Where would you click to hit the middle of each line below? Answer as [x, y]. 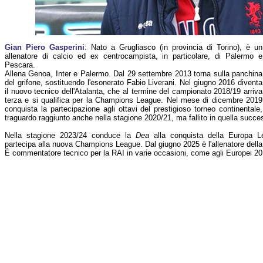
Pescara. [20, 65]
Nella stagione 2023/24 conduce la [70, 135]
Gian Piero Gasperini [45, 47]
